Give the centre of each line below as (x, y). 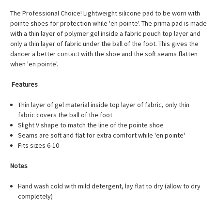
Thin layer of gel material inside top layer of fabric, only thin (104, 105)
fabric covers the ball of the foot (65, 115)
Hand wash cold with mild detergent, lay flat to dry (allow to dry (109, 186)
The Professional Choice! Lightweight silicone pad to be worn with (105, 13)
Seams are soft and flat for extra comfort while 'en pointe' (102, 135)
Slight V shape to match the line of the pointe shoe (91, 125)
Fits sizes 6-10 (39, 146)
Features (25, 85)
